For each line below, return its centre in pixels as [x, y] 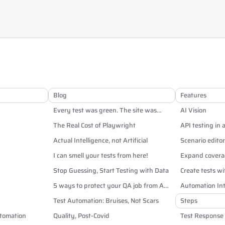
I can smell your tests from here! [100, 155]
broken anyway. [77, 120]
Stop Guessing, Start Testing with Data [111, 171]
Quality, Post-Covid [81, 216]
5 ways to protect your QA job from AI [109, 186]
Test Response [202, 216]
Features [193, 95]
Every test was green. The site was [105, 110]
